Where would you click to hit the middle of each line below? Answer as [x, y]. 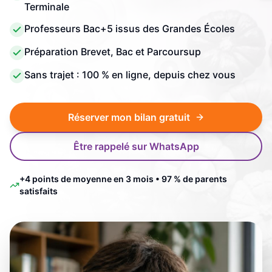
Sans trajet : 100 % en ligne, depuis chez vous [130, 75]
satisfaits [38, 191]
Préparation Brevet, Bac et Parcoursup [113, 52]
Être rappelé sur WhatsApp [136, 146]
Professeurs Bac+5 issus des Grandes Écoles [130, 29]
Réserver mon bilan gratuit [129, 117]
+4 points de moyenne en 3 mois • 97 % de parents [123, 179]
